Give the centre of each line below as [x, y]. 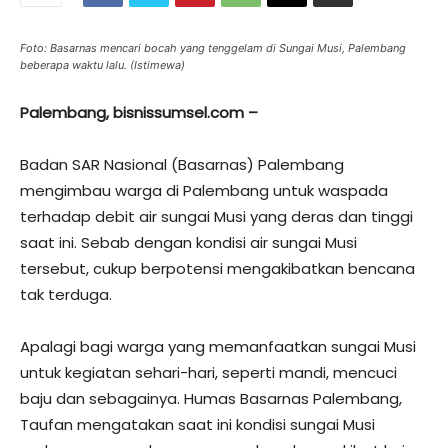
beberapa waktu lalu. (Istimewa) [102, 65]
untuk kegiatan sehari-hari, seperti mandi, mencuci [208, 372]
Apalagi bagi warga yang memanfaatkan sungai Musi [218, 346]
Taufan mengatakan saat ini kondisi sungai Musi [197, 424]
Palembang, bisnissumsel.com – [139, 112]
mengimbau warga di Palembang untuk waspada [204, 190]
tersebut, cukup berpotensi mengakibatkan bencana [217, 268]
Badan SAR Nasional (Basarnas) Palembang [182, 164]
